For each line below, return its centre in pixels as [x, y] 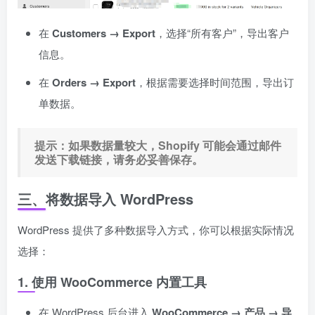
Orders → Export [94, 82]
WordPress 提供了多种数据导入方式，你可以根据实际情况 [156, 229]
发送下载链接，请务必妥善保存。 [119, 159]
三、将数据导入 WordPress [105, 198]
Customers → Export [104, 33]
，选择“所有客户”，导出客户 [222, 32]
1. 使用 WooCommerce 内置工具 [112, 282]
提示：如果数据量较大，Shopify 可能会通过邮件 [158, 145]
